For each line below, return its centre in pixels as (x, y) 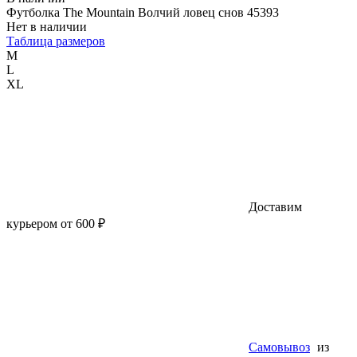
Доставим (274, 206)
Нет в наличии (47, 26)
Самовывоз (279, 347)
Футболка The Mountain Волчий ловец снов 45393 (152, 12)
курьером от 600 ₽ (56, 223)
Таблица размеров (56, 41)
